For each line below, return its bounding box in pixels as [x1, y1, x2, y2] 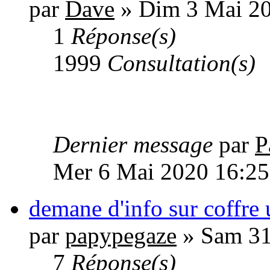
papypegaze [65, 222, 177, 249]
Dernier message [53, 131, 219, 158]
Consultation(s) [107, 50, 256, 77]
